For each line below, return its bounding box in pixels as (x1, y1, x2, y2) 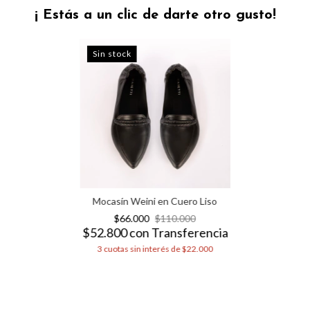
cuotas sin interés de (103, 244, 182, 255)
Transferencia (151, 225, 228, 241)
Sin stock (92, 48, 131, 59)
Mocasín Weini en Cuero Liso (93, 195, 217, 208)
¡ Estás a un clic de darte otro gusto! (34, 8, 276, 22)
